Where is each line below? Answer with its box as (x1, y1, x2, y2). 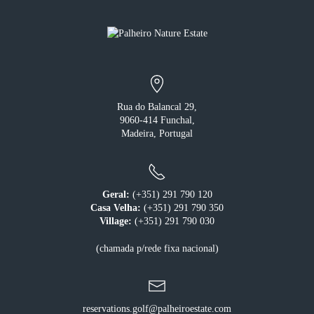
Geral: (102, 189, 130, 200)
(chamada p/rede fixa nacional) (95, 243, 219, 254)
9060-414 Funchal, (119, 115, 195, 126)
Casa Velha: (90, 202, 141, 213)
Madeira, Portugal (121, 128, 193, 139)
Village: (100, 215, 132, 226)
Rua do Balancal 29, (117, 102, 197, 113)
